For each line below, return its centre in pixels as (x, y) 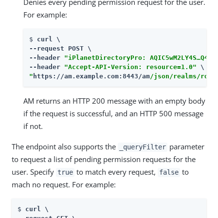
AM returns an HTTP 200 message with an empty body (114, 101)
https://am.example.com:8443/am (91, 76)
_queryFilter (143, 147)
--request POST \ (60, 49)
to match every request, (116, 172)
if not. (33, 126)
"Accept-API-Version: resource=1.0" (130, 67)
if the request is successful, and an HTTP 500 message (113, 114)
